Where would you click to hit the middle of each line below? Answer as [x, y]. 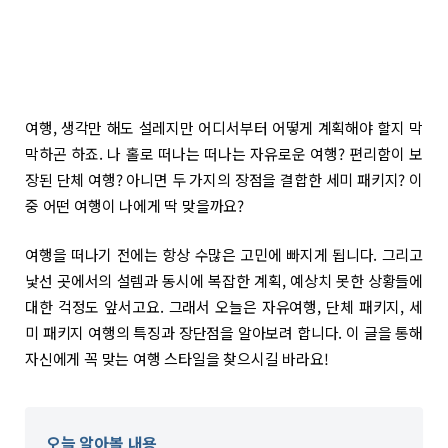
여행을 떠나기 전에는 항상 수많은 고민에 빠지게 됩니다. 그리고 [224, 255]
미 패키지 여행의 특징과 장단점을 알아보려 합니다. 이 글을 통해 [224, 333]
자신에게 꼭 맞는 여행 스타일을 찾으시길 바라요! [177, 359]
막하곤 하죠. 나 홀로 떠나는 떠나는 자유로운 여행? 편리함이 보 [224, 153]
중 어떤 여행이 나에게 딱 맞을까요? [135, 205]
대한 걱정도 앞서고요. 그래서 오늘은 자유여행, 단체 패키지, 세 [224, 307]
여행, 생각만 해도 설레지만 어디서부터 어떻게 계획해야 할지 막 [224, 127]
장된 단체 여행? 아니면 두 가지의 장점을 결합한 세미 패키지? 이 [224, 179]
